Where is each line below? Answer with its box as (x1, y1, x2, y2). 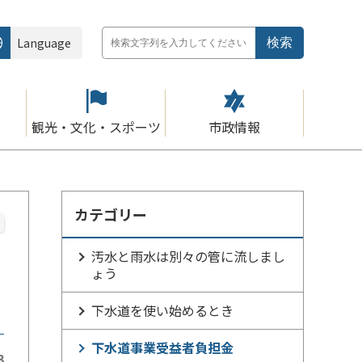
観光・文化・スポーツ (31, 117, 161, 137)
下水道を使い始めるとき (91, 301, 234, 320)
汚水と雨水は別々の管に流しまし (91, 246, 285, 266)
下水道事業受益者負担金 (91, 338, 234, 357)
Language (17, 35, 71, 51)
